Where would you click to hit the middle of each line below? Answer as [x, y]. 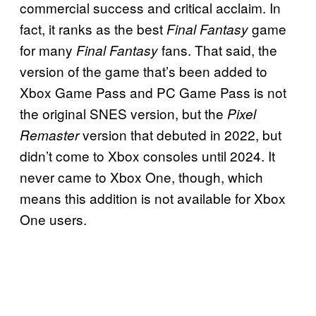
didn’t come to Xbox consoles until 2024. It [147, 155]
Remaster [51, 134]
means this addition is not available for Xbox [153, 197]
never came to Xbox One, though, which [141, 176]
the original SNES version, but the [123, 113]
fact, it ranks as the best [93, 28]
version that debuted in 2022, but [182, 134]
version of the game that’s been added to [144, 71]
